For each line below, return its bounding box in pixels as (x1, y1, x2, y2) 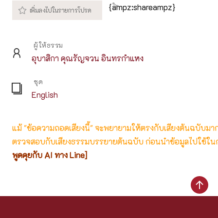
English (32, 89, 58, 100)
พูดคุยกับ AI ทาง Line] (12, 149, 87, 160)
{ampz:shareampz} (109, 1, 175, 12)
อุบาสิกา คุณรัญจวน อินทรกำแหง (32, 53, 144, 63)
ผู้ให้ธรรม (34, 40, 63, 50)
